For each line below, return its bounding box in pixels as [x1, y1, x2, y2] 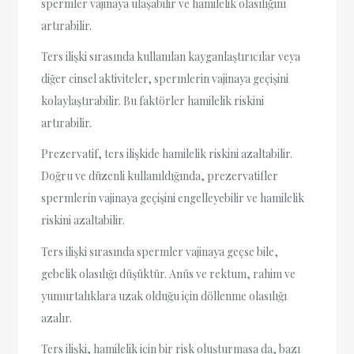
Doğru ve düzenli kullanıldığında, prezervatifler [41, 168, 279, 184]
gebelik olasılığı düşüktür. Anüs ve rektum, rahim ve [41, 265, 296, 281]
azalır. [41, 310, 73, 326]
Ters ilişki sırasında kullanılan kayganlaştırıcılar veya [41, 49, 301, 65]
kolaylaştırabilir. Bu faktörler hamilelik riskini [41, 93, 265, 109]
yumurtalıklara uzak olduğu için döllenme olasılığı [41, 288, 288, 303]
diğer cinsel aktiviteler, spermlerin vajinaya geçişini [41, 71, 289, 87]
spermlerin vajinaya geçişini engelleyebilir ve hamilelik [41, 190, 305, 206]
